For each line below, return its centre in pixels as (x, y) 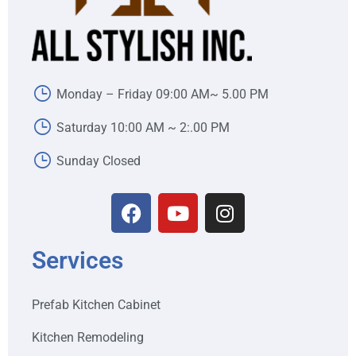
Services (77, 261)
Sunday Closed (99, 161)
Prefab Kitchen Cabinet (96, 305)
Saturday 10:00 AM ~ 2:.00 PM (143, 127)
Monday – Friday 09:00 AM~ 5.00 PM (163, 94)
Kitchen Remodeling (88, 338)
